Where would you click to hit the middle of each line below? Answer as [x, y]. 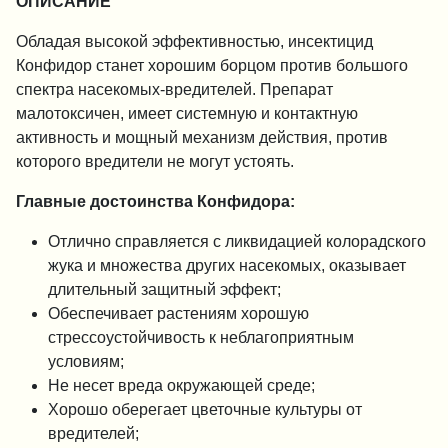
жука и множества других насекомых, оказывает [227, 265]
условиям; [86, 361]
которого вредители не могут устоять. [155, 161]
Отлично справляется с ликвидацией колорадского [237, 241]
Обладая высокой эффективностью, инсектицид [194, 41]
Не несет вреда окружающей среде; [181, 385]
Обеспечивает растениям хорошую [178, 313]
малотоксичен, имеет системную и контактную [187, 113]
